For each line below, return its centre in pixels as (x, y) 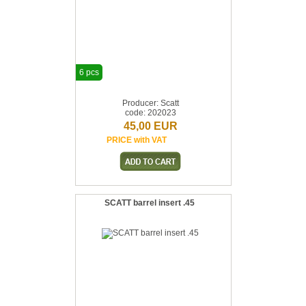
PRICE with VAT (137, 140)
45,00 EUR (150, 126)
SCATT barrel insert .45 (150, 203)
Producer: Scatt (150, 103)
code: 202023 (150, 113)
